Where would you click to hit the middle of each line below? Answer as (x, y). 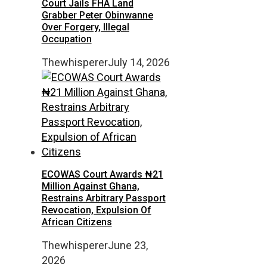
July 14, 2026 (139, 63)
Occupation (66, 39)
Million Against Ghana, (90, 187)
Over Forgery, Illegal (85, 27)
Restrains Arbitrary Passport (103, 198)
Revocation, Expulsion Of (96, 210)
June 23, (128, 246)
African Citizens (77, 222)
